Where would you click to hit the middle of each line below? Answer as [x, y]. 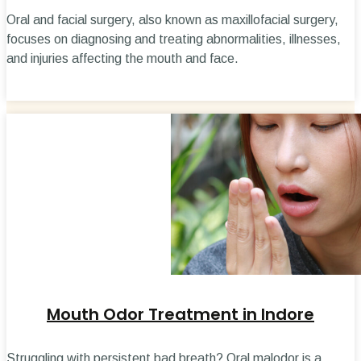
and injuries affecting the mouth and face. [122, 58]
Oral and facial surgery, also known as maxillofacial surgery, [172, 19]
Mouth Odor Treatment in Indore [180, 315]
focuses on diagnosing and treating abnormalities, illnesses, [174, 39]
